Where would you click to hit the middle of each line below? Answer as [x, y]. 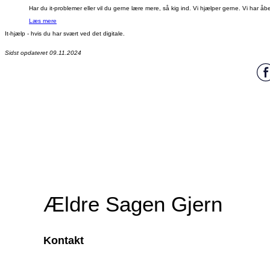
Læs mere [43, 20]
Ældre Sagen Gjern [133, 204]
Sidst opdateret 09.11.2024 [43, 52]
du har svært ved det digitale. [84, 33]
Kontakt [64, 240]
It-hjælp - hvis [24, 33]
